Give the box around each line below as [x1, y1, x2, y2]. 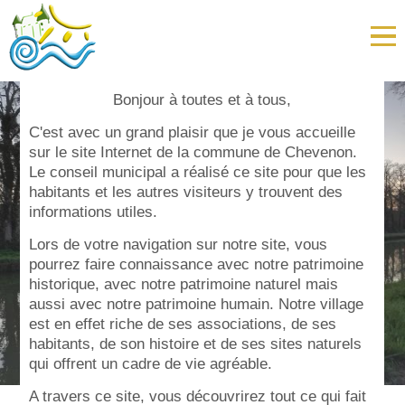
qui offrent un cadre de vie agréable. [29, 354, 273, 372]
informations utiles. [29, 202, 158, 221]
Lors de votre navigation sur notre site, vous [29, 235, 328, 253]
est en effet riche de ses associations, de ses [29, 315, 337, 333]
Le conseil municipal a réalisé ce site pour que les [29, 163, 367, 181]
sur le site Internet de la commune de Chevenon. [29, 143, 358, 161]
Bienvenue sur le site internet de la [85, 90, 320, 108]
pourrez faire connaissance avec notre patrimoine [29, 255, 364, 273]
